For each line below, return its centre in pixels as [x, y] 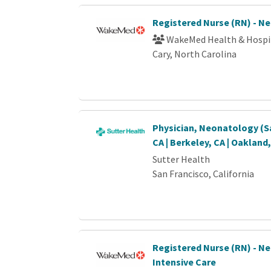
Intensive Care [184, 262]
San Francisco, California [204, 174]
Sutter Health [181, 159]
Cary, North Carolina [195, 54]
